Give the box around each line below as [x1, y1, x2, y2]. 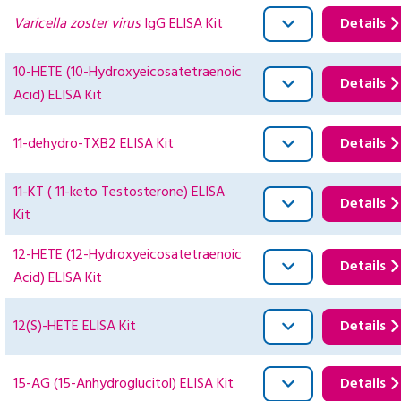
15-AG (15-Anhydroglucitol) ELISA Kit [13, 372, 234, 397]
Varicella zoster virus [13, 13, 141, 37]
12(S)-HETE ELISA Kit [13, 315, 136, 339]
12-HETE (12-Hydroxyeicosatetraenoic [13, 243, 242, 268]
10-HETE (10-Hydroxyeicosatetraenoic [13, 61, 242, 85]
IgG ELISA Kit [141, 13, 223, 37]
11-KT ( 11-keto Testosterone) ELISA [13, 181, 225, 205]
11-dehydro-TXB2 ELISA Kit [13, 132, 174, 157]
